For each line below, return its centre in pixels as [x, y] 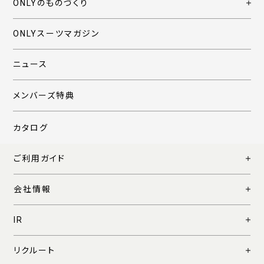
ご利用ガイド [40, 159]
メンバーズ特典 [44, 96]
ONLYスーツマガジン [57, 34]
